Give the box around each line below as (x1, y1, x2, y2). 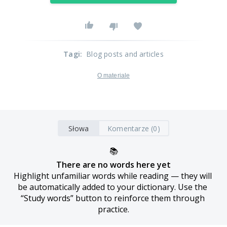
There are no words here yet (56, 159, 171, 170)
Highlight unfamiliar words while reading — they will (13, 170, 212, 181)
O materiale (97, 72, 130, 79)
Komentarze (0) (107, 123, 160, 133)
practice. (98, 204, 129, 215)
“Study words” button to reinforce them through (20, 193, 205, 204)
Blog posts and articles (86, 49, 164, 59)
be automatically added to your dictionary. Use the (18, 181, 207, 193)
